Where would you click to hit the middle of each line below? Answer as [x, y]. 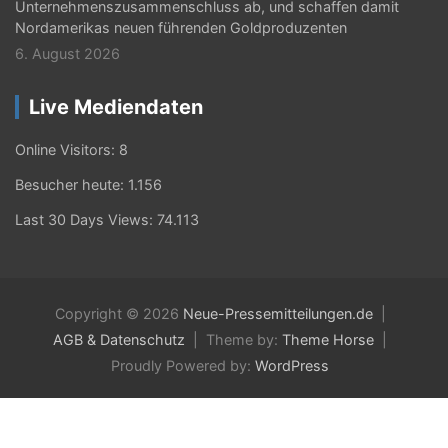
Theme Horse [328, 339]
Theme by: [244, 339]
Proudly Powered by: [183, 365]
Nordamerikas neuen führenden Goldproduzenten [181, 27]
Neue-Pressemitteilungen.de [277, 313]
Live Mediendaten [116, 107]
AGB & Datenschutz [119, 339]
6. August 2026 [67, 53]
